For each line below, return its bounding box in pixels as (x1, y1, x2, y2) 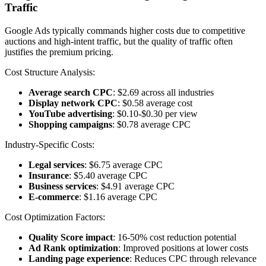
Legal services (28, 159, 84, 170)
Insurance (28, 170, 69, 180)
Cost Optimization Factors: (5, 211, 105, 222)
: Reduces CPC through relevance (129, 253, 256, 264)
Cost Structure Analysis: (5, 66, 95, 77)
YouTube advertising (28, 108, 112, 119)
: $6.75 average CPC (84, 159, 163, 170)
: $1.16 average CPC (79, 191, 157, 202)
